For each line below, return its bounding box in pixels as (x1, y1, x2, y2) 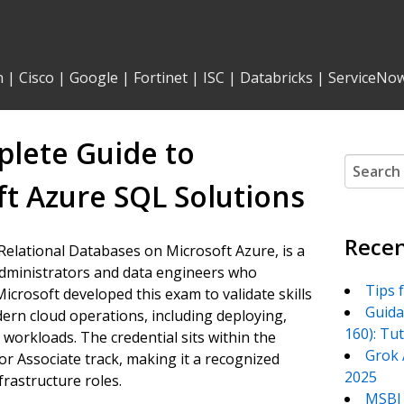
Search (343, 154, 391, 174)
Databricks (240, 68, 313, 87)
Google (69, 68, 118, 87)
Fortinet (133, 68, 188, 87)
